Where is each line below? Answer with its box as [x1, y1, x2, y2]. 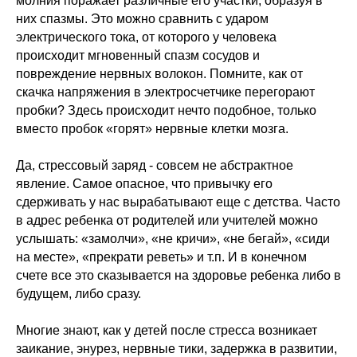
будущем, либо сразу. [16, 287, 141, 300]
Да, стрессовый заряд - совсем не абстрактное [16, 159, 293, 172]
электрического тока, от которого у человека [16, 30, 277, 44]
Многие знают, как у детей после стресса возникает [16, 324, 317, 337]
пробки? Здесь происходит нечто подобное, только [16, 104, 316, 117]
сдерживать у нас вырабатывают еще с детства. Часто [16, 195, 340, 209]
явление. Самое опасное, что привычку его [16, 177, 273, 190]
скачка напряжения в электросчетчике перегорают [16, 85, 315, 99]
